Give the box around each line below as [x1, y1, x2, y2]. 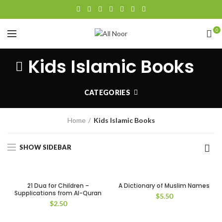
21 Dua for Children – [27, 181, 89, 190]
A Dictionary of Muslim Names [118, 181, 210, 190]
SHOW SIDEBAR [19, 143, 71, 151]
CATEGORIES [84, 88, 130, 97]
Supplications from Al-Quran [14, 189, 102, 197]
